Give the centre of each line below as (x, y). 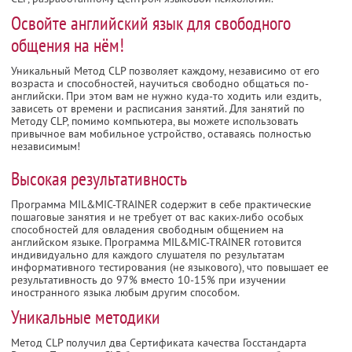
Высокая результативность (99, 178)
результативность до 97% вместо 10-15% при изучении (148, 279)
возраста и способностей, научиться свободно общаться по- (160, 83)
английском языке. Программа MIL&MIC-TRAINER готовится (156, 242)
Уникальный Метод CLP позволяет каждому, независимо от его (165, 70)
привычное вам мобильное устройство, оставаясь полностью (161, 133)
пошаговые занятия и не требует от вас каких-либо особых (157, 216)
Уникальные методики (86, 317)
